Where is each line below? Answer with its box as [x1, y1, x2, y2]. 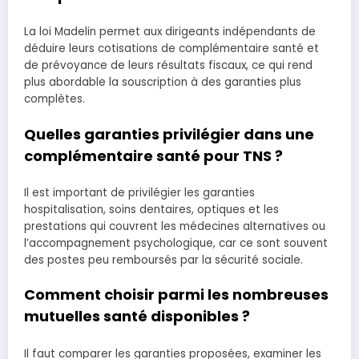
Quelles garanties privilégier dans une [24, 123, 314, 144]
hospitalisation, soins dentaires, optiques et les [24, 202, 279, 218]
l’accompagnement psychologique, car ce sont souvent [24, 236, 328, 252]
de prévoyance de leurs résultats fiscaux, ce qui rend [24, 58, 313, 74]
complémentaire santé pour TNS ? [24, 145, 283, 166]
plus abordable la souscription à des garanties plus [24, 75, 301, 91]
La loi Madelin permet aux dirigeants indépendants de [24, 24, 316, 40]
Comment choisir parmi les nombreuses [24, 284, 329, 305]
